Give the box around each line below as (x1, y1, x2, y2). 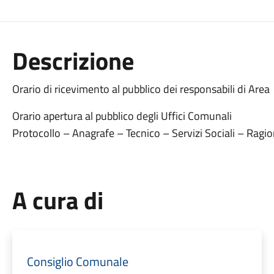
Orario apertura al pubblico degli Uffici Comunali (12, 108, 232, 124)
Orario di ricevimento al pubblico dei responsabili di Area (12, 81, 270, 97)
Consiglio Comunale (26, 252, 128, 271)
